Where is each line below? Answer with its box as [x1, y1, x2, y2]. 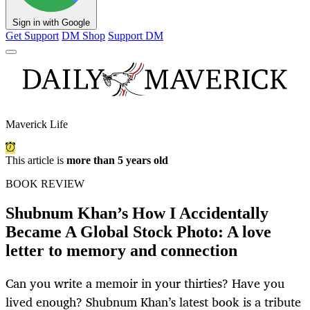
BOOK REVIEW [6, 178, 84, 190]
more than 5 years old [66, 154, 168, 167]
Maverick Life [6, 118, 68, 131]
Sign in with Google [12, 17, 90, 28]
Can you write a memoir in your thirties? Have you [6, 273, 284, 294]
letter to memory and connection [6, 241, 237, 260]
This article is [6, 154, 66, 167]
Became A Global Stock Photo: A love [6, 223, 271, 241]
